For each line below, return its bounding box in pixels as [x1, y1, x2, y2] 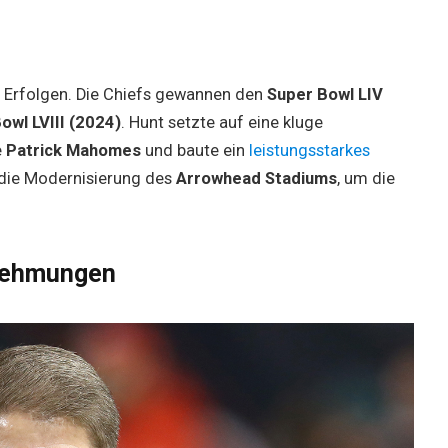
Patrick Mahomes [5, 141, 141, 161]
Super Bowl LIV [266, 85, 383, 105]
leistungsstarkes [248, 141, 370, 161]
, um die [336, 169, 395, 189]
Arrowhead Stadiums [175, 169, 337, 189]
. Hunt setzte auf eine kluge [120, 113, 323, 133]
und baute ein [140, 141, 249, 161]
